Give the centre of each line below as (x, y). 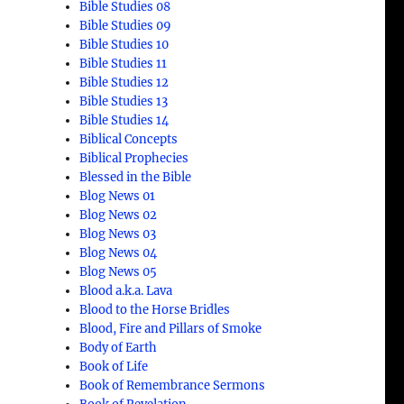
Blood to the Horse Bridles (155, 309)
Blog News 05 (119, 271)
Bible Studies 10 (124, 44)
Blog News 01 (118, 196)
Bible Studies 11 (124, 63)
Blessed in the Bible (136, 177)
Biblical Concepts (129, 139)
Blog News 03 (118, 234)
